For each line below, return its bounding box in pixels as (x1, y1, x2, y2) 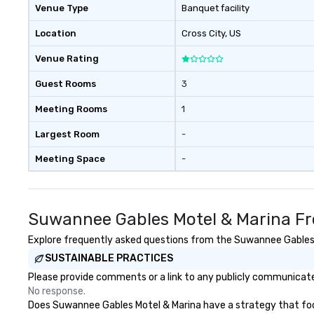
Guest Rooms (35, 78, 96, 89)
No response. (28, 285, 86, 297)
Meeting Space (35, 153, 105, 164)
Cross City (181, 28, 225, 39)
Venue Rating (35, 53, 99, 64)
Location (35, 28, 76, 39)
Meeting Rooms (35, 104, 107, 114)
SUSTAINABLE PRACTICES (45, 252, 173, 264)
